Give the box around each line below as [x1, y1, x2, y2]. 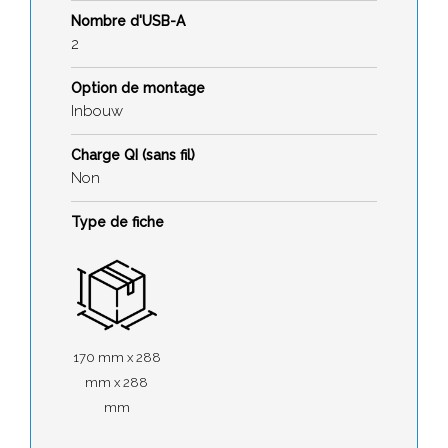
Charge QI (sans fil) [71, 146, 195, 163]
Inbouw [71, 101, 123, 120]
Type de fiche [71, 213, 164, 230]
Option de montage [71, 79, 205, 96]
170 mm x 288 [72, 350, 161, 366]
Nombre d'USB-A [71, 12, 185, 29]
